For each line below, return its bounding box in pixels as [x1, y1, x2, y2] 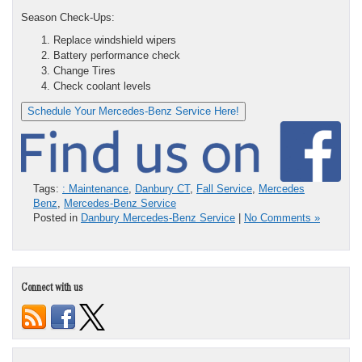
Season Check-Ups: [21, 11, 115, 23]
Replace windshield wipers [53, 33, 176, 46]
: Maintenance [62, 183, 128, 196]
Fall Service [196, 183, 252, 196]
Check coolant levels [53, 79, 151, 92]
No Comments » [244, 212, 320, 225]
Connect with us [21, 284, 83, 296]
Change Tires [53, 64, 116, 77]
